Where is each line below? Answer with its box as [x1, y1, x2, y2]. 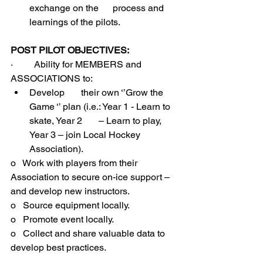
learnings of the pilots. [29, 16, 120, 28]
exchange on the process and [29, 2, 166, 14]
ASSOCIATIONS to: [11, 73, 93, 84]
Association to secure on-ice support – [11, 171, 172, 183]
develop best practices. [11, 242, 106, 253]
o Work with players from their [11, 157, 140, 168]
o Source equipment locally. [11, 200, 130, 211]
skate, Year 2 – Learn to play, [29, 115, 164, 126]
